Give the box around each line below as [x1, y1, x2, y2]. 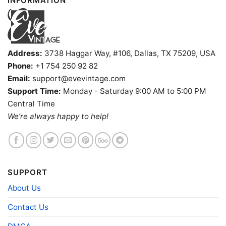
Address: [8, 48, 42, 58]
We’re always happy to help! [8, 111, 108, 121]
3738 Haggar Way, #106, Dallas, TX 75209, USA [42, 48, 215, 58]
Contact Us [8, 202, 48, 212]
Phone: [8, 61, 33, 71]
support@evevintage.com [32, 73, 126, 83]
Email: [8, 73, 30, 83]
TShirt [103, 199, 123, 207]
